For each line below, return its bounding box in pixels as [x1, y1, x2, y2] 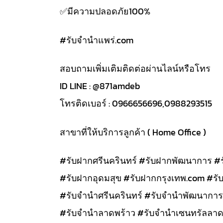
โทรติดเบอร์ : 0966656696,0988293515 [60, 97, 212, 111]
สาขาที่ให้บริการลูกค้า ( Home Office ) [60, 125, 206, 139]
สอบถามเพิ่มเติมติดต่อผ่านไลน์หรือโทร [60, 62, 211, 76]
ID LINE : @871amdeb [60, 79, 140, 93]
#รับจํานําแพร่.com [60, 33, 133, 47]
